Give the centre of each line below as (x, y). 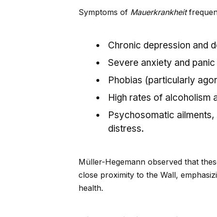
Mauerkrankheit (158, 12)
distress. (126, 129)
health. (91, 188)
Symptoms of (104, 12)
